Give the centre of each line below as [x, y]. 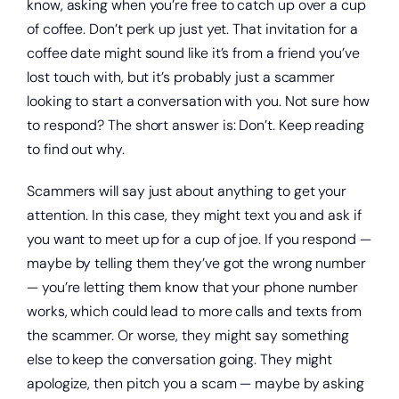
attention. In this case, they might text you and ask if [194, 216]
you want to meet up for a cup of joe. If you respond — [199, 240]
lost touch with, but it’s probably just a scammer [181, 77]
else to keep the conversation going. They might [179, 360]
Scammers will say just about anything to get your [187, 191]
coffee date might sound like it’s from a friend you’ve [193, 53]
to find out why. [75, 150]
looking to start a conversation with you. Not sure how [198, 102]
